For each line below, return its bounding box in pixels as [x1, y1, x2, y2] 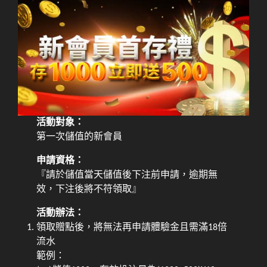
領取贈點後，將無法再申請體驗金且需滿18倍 [36, 223, 228, 233]
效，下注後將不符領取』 [36, 185, 142, 195]
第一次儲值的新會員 [36, 132, 123, 142]
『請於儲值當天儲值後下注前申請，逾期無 [36, 170, 218, 181]
